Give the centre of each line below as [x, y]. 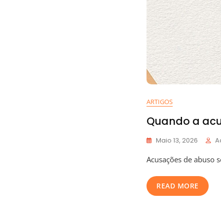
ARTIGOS [160, 102]
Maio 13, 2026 [177, 140]
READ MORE [178, 186]
